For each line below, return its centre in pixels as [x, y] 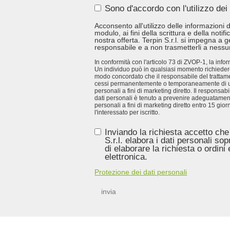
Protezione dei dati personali [141, 172]
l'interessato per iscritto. [127, 113]
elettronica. [126, 157]
